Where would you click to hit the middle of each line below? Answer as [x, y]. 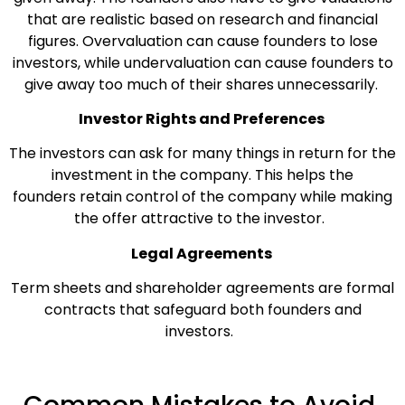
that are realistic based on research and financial [202, 19]
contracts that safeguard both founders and [202, 310]
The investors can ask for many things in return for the [202, 154]
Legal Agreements [202, 253]
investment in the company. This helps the [202, 175]
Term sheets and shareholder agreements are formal [202, 288]
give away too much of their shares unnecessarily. [201, 84]
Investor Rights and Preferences [202, 118]
